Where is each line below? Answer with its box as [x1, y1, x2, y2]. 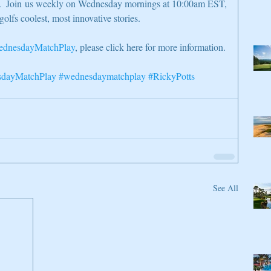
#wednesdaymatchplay [59, 70, 146, 83]
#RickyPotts [148, 70, 195, 83]
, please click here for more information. [75, 41, 226, 54]
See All [213, 182, 238, 194]
